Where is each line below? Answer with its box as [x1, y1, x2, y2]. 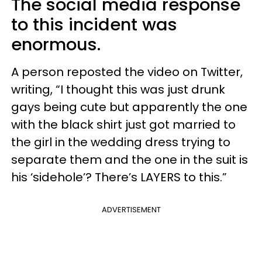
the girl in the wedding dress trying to [11, 133, 230, 150]
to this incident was [11, 12, 177, 36]
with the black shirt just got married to [11, 116, 236, 133]
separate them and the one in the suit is [11, 151, 248, 168]
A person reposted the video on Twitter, [11, 63, 243, 80]
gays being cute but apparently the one [11, 98, 247, 115]
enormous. [11, 32, 101, 56]
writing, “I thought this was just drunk [11, 81, 225, 98]
